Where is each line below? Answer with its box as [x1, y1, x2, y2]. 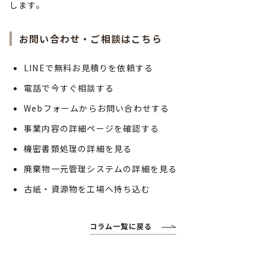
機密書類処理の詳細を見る [24, 142, 132, 154]
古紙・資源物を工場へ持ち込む [24, 183, 150, 195]
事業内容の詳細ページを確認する [24, 122, 159, 134]
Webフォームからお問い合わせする [24, 102, 170, 114]
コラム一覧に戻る [89, 221, 153, 231]
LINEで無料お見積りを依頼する [24, 62, 154, 74]
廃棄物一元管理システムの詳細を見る [24, 163, 178, 175]
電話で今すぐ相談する [24, 82, 114, 94]
